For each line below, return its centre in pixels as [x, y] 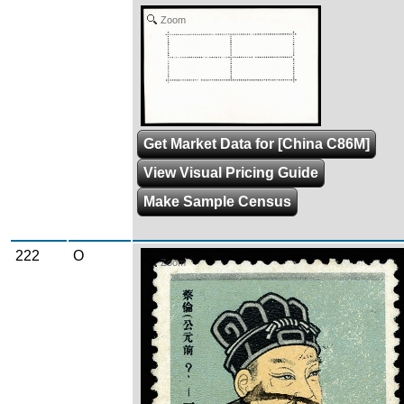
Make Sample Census [217, 202]
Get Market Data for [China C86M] [257, 144]
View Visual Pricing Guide [231, 173]
